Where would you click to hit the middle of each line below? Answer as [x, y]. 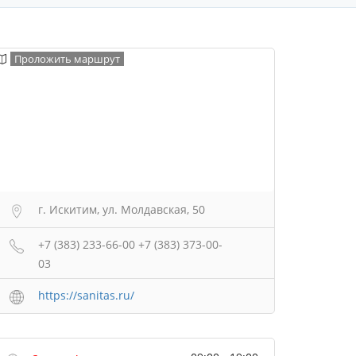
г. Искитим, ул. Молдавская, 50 [122, 209]
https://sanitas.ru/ [86, 295]
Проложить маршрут [67, 59]
